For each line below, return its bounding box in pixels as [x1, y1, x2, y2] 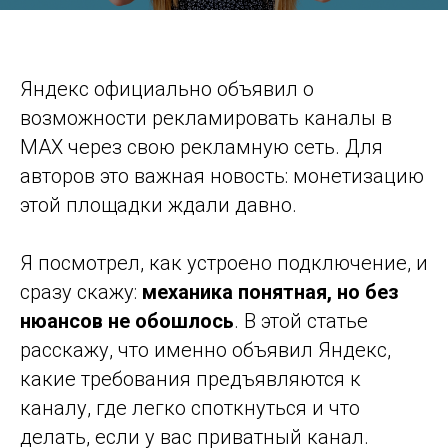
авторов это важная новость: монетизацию [20, 164, 424, 189]
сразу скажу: [20, 280, 142, 305]
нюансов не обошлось [20, 309, 234, 334]
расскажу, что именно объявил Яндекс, [20, 338, 391, 363]
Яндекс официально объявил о [20, 77, 314, 102]
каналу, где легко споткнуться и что [20, 396, 360, 421]
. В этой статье [234, 309, 368, 334]
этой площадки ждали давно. [20, 193, 297, 218]
